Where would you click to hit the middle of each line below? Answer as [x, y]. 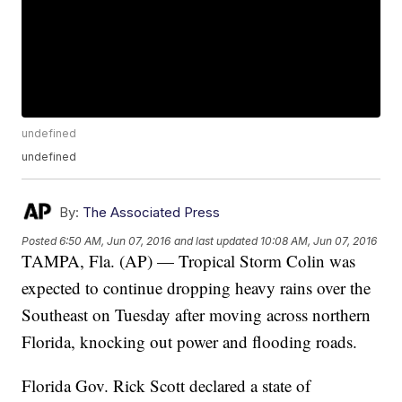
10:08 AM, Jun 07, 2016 [319, 240]
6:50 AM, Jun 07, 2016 [115, 240]
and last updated [216, 240]
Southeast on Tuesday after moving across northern [197, 315]
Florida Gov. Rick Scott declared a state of [166, 386]
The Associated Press [152, 213]
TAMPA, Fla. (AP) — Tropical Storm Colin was [189, 261]
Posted [41, 240]
